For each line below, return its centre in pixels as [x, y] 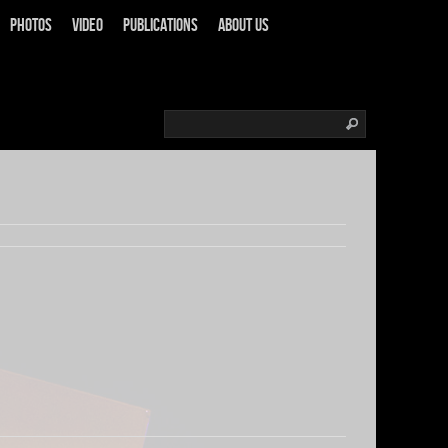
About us [243, 25]
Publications [160, 25]
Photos [31, 25]
